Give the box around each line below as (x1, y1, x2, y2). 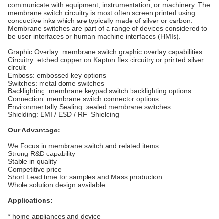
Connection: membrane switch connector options (8, 95, 159, 103)
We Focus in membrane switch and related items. (8, 142, 161, 150)
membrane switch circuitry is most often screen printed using (8, 9, 195, 17)
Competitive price (8, 165, 62, 173)
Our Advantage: (8, 126, 60, 134)
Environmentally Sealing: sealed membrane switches (8, 103, 171, 110)
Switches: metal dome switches (8, 79, 104, 87)
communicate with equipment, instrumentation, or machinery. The (8, 1, 210, 9)
